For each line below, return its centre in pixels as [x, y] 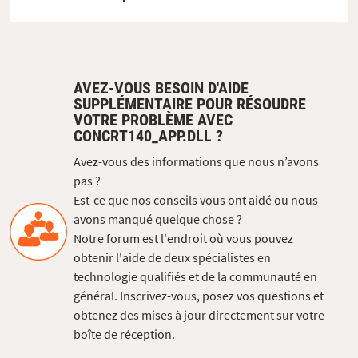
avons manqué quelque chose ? [158, 219]
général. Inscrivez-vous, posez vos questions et [199, 296]
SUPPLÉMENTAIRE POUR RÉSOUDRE [190, 104]
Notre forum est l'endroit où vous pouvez [183, 239]
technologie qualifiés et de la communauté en [195, 277]
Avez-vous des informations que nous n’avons [196, 162]
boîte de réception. [124, 334]
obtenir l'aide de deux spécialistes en [172, 258]
